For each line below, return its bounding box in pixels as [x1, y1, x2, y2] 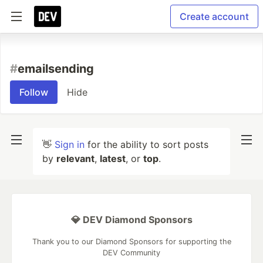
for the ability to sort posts [85, 139, 208, 150]
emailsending [18, 62, 94, 76]
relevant [56, 153, 95, 164]
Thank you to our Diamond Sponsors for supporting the [32, 237, 231, 246]
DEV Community [103, 248, 160, 257]
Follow [19, 86, 48, 98]
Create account [180, 11, 249, 22]
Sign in [55, 139, 85, 150]
